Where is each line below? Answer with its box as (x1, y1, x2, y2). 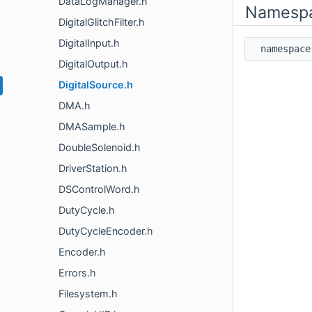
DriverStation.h (58, 162, 127, 175)
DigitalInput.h (58, 37, 120, 49)
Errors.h (58, 267, 96, 279)
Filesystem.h (58, 288, 118, 300)
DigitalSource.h (58, 79, 133, 91)
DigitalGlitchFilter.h (58, 16, 145, 29)
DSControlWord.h (58, 183, 140, 196)
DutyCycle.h (58, 204, 115, 217)
